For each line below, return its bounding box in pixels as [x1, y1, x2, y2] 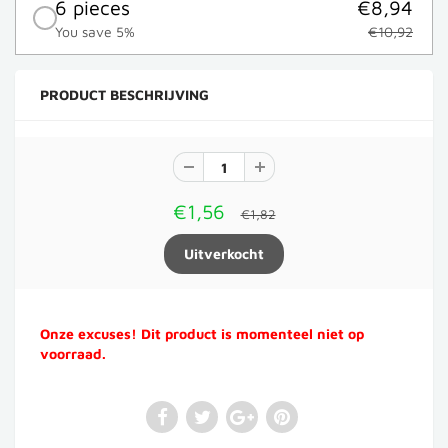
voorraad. [40, 345, 106, 363]
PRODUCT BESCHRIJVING [40, 86, 209, 104]
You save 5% [55, 23, 135, 41]
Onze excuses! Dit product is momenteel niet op [40, 325, 364, 343]
